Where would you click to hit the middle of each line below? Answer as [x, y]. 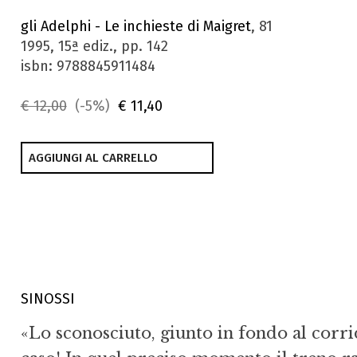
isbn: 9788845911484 [88, 66]
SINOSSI [47, 299]
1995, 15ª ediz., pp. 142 [94, 46]
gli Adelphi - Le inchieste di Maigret [135, 26]
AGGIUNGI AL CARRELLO [93, 158]
